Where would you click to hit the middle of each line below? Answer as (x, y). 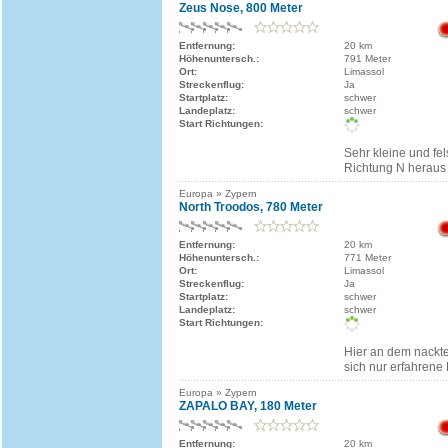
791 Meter (367, 58)
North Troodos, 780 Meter (251, 207)
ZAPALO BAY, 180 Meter (248, 406)
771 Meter (367, 257)
